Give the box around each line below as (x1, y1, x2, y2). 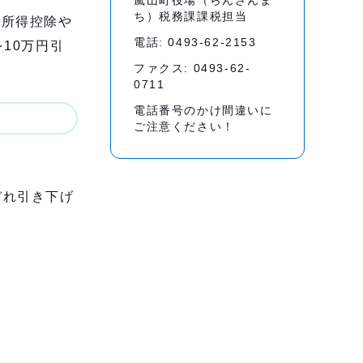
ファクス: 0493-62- (134, 62, 251, 75)
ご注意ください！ (134, 121, 235, 133)
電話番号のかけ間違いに (134, 105, 273, 117)
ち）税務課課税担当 (134, 11, 248, 23)
